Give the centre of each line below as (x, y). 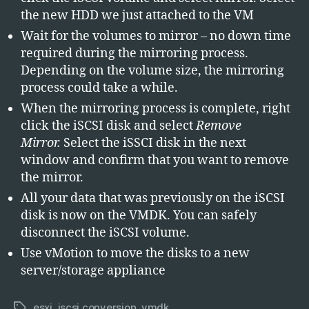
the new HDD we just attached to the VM (137, 15)
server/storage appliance (93, 270)
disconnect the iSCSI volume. (105, 232)
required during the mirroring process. (134, 53)
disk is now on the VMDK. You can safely (139, 215)
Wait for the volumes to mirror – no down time (156, 36)
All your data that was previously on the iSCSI (153, 198)
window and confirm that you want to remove (155, 160)
